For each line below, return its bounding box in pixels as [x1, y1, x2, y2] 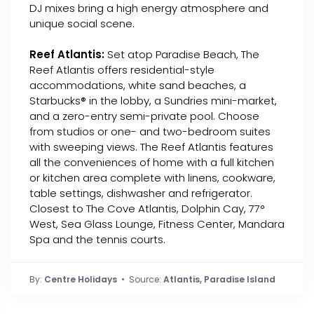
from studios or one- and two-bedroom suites [29, 124, 271, 139]
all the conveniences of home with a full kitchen [29, 155, 274, 170]
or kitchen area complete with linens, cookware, [29, 170, 275, 185]
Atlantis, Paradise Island [163, 273, 275, 285]
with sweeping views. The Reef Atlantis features [29, 139, 273, 154]
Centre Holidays [44, 273, 117, 285]
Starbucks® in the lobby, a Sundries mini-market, [29, 93, 277, 108]
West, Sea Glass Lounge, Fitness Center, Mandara [29, 217, 285, 231]
